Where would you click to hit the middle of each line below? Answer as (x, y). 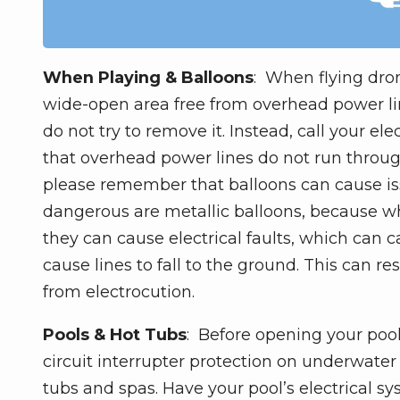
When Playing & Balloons (148, 77)
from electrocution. (119, 292)
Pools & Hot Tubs (115, 334)
